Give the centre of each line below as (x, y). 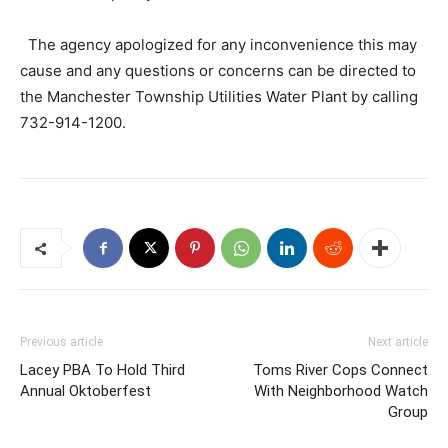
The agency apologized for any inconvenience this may (218, 45)
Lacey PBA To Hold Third (102, 370)
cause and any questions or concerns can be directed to (218, 71)
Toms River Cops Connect (340, 370)
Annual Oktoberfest (85, 391)
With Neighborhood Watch (341, 391)
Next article (398, 342)
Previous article (61, 342)
